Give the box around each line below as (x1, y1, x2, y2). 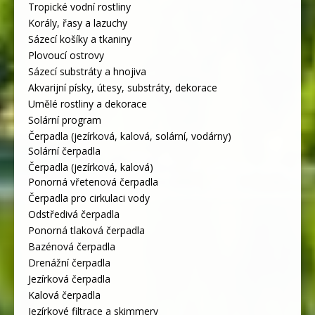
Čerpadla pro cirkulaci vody (28, 191, 150, 205)
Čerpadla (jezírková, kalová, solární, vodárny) (28, 129, 231, 143)
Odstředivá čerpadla (28, 207, 120, 221)
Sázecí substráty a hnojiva (28, 64, 146, 78)
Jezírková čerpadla (28, 271, 110, 285)
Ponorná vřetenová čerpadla (28, 174, 158, 188)
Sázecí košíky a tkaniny (28, 32, 131, 46)
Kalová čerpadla (28, 288, 101, 302)
